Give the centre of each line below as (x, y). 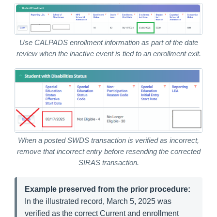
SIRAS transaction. (108, 163)
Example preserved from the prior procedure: (108, 189)
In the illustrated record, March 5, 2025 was (98, 201)
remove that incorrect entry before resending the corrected (108, 152)
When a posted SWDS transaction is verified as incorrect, (108, 141)
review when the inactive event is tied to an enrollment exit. (108, 54)
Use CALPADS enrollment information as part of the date (108, 43)
